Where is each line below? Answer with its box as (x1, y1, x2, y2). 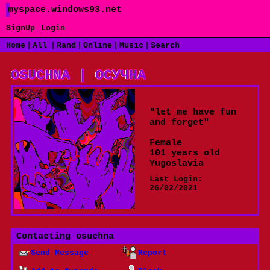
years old (166, 148, 220, 159)
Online (83, 41, 112, 50)
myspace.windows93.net (8, 5, 122, 15)
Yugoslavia (149, 159, 204, 169)
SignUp (6, 24, 35, 33)
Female (149, 138, 182, 149)
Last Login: (149, 175, 202, 184)
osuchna (76, 231, 114, 242)
